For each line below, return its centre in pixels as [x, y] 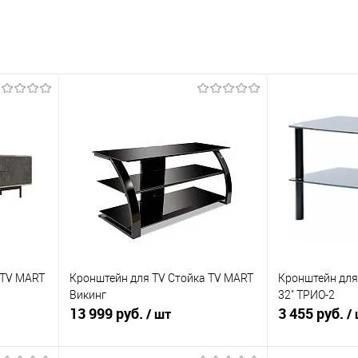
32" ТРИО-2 [306, 295]
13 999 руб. [108, 313]
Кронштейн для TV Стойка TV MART [161, 278]
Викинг [88, 295]
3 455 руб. [312, 313]
